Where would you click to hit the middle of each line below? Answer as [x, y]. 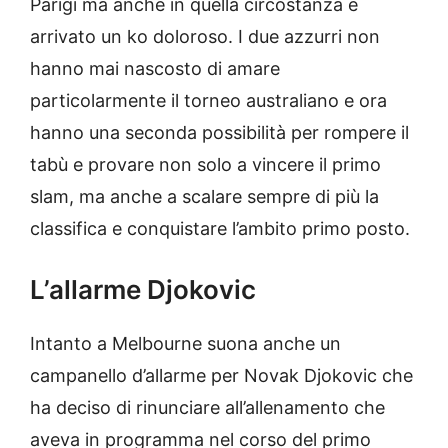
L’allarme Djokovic [143, 290]
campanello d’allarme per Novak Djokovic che [221, 376]
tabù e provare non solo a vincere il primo [205, 165]
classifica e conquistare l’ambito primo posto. [220, 229]
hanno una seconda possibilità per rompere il [219, 133]
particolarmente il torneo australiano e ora [208, 101]
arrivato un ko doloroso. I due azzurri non [205, 37]
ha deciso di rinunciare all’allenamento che [207, 408]
